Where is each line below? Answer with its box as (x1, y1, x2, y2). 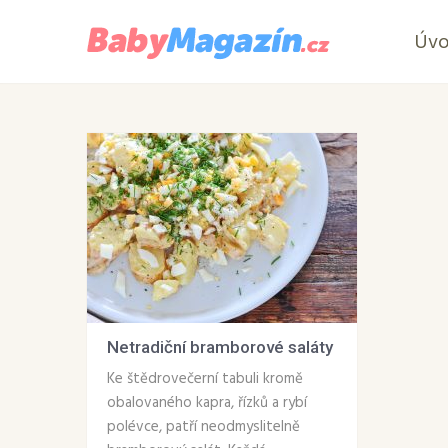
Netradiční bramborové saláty (107, 337, 333, 357)
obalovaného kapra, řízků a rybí (107, 391, 307, 415)
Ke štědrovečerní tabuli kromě (107, 367, 303, 391)
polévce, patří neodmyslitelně (107, 415, 300, 439)
